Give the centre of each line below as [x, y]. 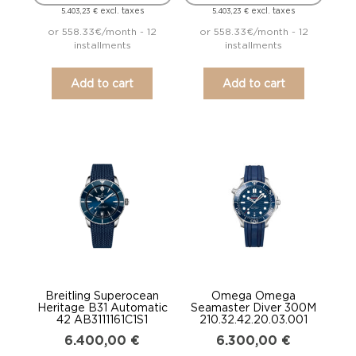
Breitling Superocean [103, 295]
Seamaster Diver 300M [254, 307]
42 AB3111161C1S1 [103, 319]
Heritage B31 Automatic [102, 307]
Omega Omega [254, 295]
